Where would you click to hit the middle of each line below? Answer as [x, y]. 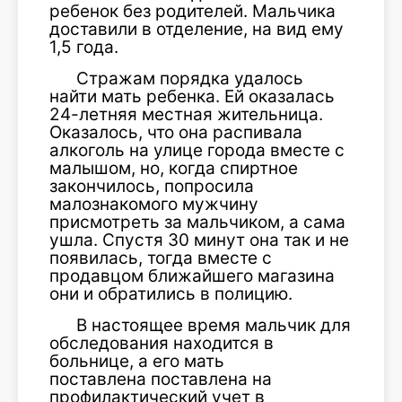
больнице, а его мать [137, 361]
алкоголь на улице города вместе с [197, 150]
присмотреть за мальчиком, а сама [197, 222]
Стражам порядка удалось [190, 79]
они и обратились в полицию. [171, 294]
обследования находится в [162, 343]
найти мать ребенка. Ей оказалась [192, 96]
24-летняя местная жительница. [186, 114]
